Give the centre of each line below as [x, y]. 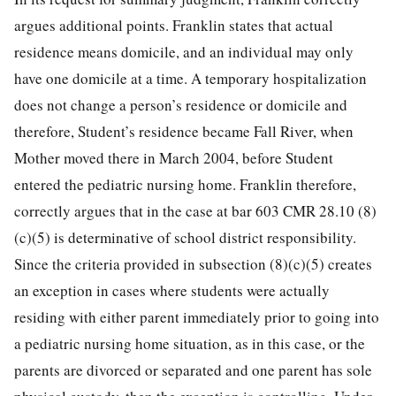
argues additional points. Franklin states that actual [174, 25]
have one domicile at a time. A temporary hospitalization [190, 78]
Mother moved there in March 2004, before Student [174, 157]
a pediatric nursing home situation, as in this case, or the [190, 343]
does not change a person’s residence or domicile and [181, 104]
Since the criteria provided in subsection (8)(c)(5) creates [193, 263]
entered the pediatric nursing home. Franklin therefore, [185, 184]
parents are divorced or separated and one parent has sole [193, 369]
